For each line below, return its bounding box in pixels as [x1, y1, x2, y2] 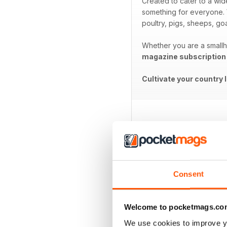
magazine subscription [142, 52, 226, 61]
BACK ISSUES [142, 130, 202, 141]
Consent [173, 169, 204, 178]
